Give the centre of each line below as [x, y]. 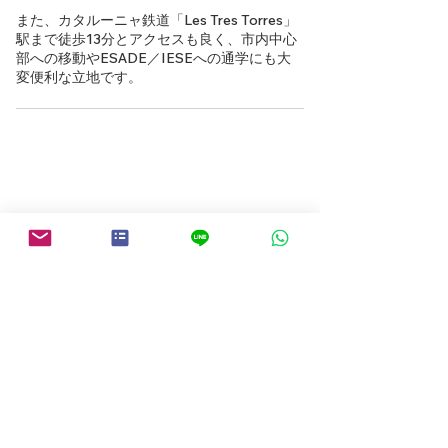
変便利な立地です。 [79, 77]
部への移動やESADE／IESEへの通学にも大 [153, 58]
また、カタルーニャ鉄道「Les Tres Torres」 [156, 20]
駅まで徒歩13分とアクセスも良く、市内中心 [156, 39]
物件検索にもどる [93, 347]
